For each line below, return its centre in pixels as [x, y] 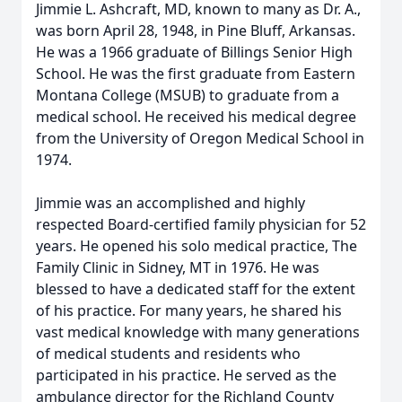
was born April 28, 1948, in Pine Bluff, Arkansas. [196, 31]
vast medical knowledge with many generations [198, 332]
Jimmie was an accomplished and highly [170, 203]
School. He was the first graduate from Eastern [196, 74]
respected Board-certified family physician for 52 [201, 224]
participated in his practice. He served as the [186, 375]
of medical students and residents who [168, 354]
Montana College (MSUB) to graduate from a [188, 95]
